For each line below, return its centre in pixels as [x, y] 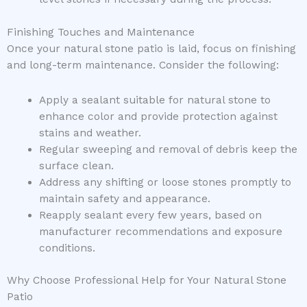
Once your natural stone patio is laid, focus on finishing [151, 48]
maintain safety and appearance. [124, 198]
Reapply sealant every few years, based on [150, 215]
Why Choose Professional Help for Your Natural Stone [147, 280]
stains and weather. [90, 133]
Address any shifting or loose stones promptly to [165, 182]
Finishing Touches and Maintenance [101, 32]
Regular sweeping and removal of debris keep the [168, 149]
